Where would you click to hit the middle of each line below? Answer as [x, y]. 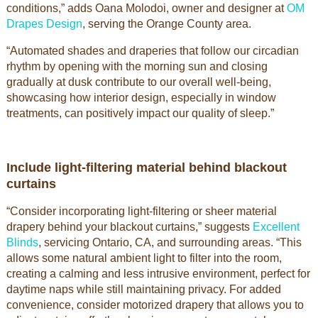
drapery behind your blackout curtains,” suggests [129, 227]
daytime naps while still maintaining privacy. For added [143, 289]
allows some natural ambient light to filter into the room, [144, 258]
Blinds [22, 242]
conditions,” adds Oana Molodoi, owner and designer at [146, 8]
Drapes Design [44, 24]
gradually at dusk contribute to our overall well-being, [138, 82]
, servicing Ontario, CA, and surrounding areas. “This [170, 242]
